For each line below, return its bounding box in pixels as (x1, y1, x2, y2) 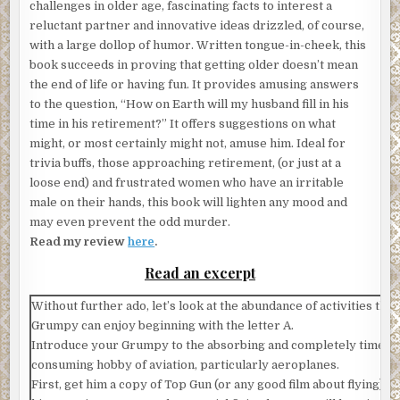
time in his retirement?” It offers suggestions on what (29, 116, 337, 130)
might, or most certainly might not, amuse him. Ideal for (29, 136, 346, 150)
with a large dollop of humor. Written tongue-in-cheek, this (29, 37, 367, 52)
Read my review (29, 234, 129, 248)
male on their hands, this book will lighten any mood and (29, 195, 348, 209)
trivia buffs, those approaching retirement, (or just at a (29, 155, 342, 170)
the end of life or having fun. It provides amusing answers (29, 77, 360, 91)
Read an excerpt (145, 262, 255, 282)
